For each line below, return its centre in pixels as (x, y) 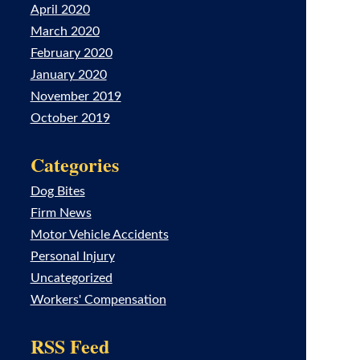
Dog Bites (57, 191)
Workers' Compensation (98, 300)
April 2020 (60, 10)
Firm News (61, 213)
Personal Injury (72, 256)
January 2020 (68, 75)
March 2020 (65, 31)
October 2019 (70, 118)
